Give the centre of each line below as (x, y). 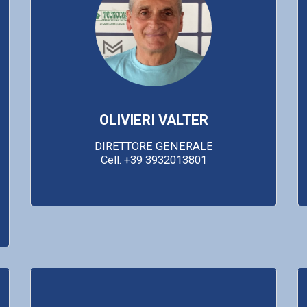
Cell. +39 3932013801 (153, 160)
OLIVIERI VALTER (153, 120)
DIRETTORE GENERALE (153, 146)
